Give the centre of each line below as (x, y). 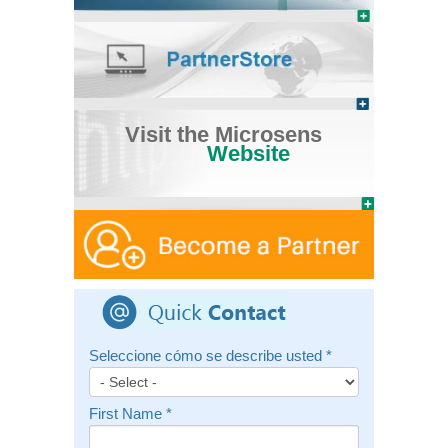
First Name (127, 414)
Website (249, 153)
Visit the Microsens (224, 134)
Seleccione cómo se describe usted (207, 356)
